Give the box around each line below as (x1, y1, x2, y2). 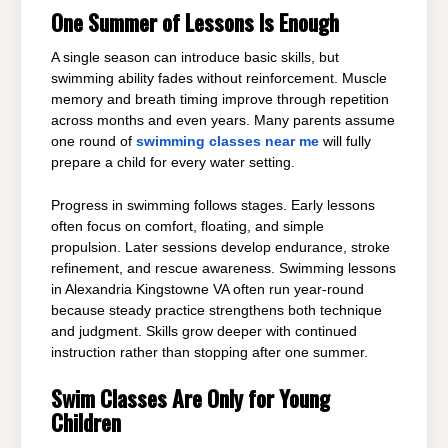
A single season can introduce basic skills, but (51, 50, 339, 66)
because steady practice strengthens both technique (51, 303, 382, 319)
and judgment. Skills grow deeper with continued (51, 324, 357, 340)
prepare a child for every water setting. (51, 155, 295, 171)
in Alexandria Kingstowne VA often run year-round (51, 282, 364, 298)
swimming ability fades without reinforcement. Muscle (51, 71, 387, 87)
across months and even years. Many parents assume (51, 113, 395, 129)
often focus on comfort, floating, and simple (51, 219, 324, 235)
